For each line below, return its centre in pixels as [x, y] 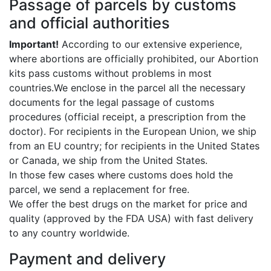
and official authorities [90, 23]
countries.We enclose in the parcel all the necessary [127, 88]
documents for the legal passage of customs [112, 103]
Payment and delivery [87, 259]
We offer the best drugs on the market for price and [128, 204]
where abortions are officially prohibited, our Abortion [134, 59]
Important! [34, 44]
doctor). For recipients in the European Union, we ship [133, 132]
